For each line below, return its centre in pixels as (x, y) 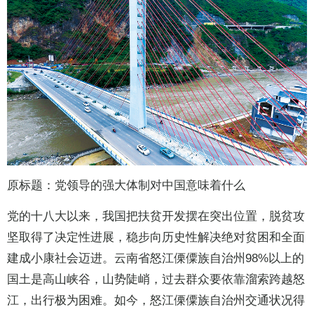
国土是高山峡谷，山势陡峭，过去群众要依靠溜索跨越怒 (156, 280)
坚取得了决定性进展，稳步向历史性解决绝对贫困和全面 (156, 238)
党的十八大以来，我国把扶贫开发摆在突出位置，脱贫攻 (156, 217)
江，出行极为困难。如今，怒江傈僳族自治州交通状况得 (156, 301)
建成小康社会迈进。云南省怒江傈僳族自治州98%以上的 (156, 259)
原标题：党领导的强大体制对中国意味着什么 (126, 186)
